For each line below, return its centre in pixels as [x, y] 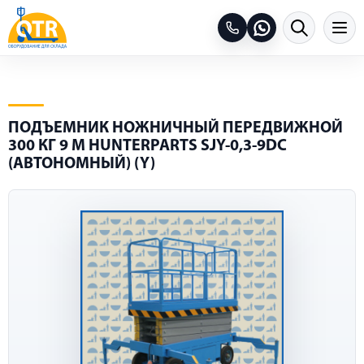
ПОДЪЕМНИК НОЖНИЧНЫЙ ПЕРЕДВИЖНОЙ [175, 128]
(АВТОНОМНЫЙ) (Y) [82, 164]
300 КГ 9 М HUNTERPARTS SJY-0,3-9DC [147, 146]
